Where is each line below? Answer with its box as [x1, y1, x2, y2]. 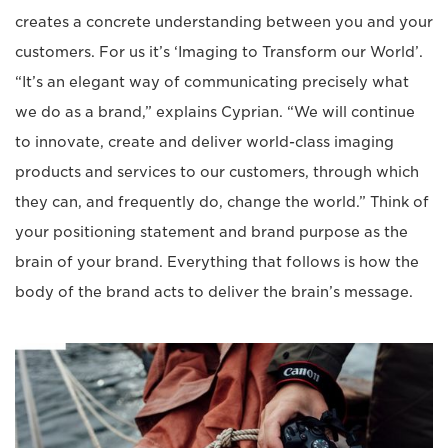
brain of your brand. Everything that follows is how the [15, 254, 419, 270]
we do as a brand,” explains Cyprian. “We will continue [15, 104, 415, 120]
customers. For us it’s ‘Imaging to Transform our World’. [15, 44, 423, 60]
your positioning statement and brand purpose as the [15, 224, 408, 240]
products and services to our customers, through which [15, 164, 419, 180]
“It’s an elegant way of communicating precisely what [15, 74, 409, 90]
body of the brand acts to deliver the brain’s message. [15, 284, 413, 300]
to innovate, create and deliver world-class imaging [15, 134, 394, 150]
